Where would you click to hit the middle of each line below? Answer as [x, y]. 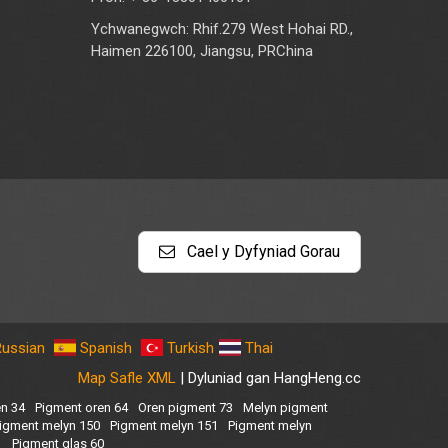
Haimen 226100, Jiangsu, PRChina [202, 50]
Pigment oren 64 [81, 407]
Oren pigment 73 [185, 407]
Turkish [190, 347]
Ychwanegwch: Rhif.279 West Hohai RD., [222, 28]
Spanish [106, 347]
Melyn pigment [285, 407]
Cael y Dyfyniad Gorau [261, 251]
